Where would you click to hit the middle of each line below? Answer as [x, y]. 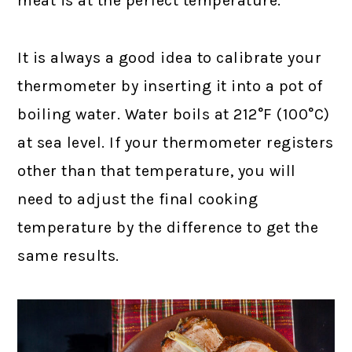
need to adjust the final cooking [138, 199]
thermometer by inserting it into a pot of [170, 86]
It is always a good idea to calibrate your [170, 58]
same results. [68, 256]
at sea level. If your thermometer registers [176, 143]
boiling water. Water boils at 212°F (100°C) [174, 114]
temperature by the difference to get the [168, 227]
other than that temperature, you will [157, 171]
